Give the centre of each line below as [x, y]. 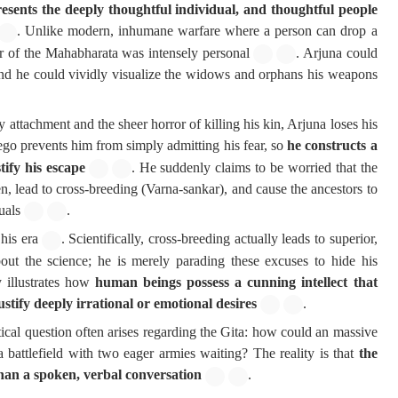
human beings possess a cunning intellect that [236, 282]
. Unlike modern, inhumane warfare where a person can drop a [197, 31]
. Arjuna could [337, 52]
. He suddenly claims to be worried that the [254, 167]
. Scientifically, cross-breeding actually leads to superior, [219, 239]
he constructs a [332, 146]
